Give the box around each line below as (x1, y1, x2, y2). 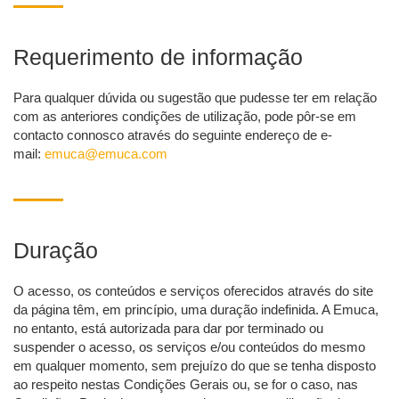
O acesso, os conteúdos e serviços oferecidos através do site (13, 283, 373, 299)
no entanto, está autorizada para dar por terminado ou (13, 321, 323, 337)
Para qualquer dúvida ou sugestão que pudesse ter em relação (13, 90, 377, 106)
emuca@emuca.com (45, 146, 167, 162)
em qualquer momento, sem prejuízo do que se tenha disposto (13, 358, 376, 374)
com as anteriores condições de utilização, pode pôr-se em (13, 109, 356, 125)
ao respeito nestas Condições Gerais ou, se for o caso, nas (13, 377, 358, 393)
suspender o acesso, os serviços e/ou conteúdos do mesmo (13, 339, 365, 355)
